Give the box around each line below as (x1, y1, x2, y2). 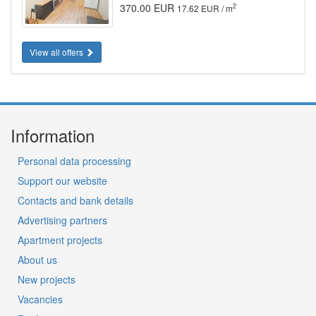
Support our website (18, 174, 107, 188)
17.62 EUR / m (176, 1, 233, 14)
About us (18, 253, 57, 267)
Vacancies (18, 292, 63, 307)
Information (11, 123, 95, 148)
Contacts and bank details (18, 193, 133, 208)
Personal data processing (18, 154, 131, 169)
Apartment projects (18, 233, 102, 248)
